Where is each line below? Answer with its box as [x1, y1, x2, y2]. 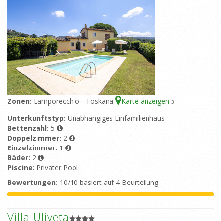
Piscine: [7, 163, 37, 173]
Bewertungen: [7, 178, 58, 187]
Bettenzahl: [7, 123, 51, 133]
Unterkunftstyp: [7, 113, 68, 123]
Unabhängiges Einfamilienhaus [68, 113, 165, 123]
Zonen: [7, 96, 34, 106]
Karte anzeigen [121, 96, 171, 106]
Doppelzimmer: [7, 133, 63, 143]
